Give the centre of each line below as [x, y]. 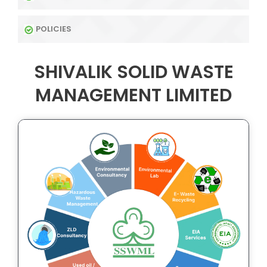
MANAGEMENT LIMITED [133, 95]
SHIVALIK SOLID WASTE [133, 72]
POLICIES [54, 29]
